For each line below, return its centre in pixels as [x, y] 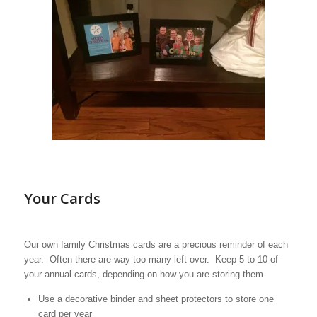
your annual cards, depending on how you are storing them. [145, 274]
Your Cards [62, 198]
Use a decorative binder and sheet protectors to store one [156, 299]
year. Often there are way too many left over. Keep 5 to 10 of [151, 259]
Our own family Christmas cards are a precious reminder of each [156, 244]
